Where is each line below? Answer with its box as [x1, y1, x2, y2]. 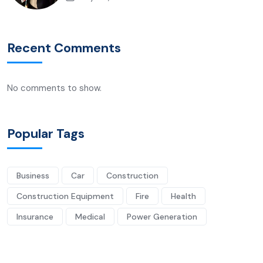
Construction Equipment [16, 190, 114, 201]
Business [16, 170, 49, 181]
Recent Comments [7, 39, 121, 56]
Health [171, 190, 196, 201]
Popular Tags [7, 124, 85, 142]
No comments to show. [7, 82, 102, 94]
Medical [75, 211, 105, 222]
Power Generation [127, 211, 197, 222]
